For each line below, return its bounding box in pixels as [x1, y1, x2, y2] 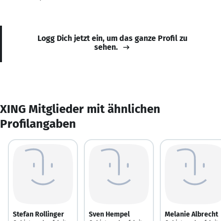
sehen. [94, 42, 118, 52]
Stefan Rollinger [13, 210, 64, 219]
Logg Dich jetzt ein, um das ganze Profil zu [37, 33, 187, 43]
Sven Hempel [89, 210, 130, 219]
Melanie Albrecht [165, 210, 218, 219]
